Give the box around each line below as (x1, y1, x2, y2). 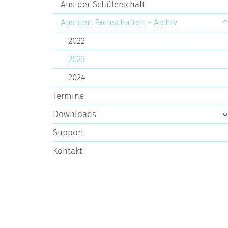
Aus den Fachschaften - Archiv (61, 17, 177, 28)
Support (53, 127, 84, 138)
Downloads (53, 109, 96, 120)
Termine (53, 91, 84, 102)
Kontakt (53, 146, 82, 157)
